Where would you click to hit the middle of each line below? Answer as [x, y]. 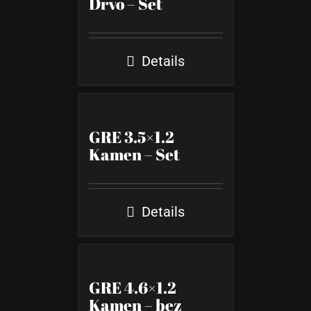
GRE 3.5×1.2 [131, 137]
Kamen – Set [134, 154]
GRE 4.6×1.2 [132, 288]
